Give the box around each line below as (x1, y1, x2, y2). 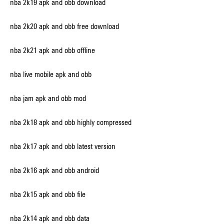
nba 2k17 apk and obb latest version (10, 141, 115, 151)
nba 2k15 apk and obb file (10, 189, 85, 199)
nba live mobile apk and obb (10, 69, 91, 79)
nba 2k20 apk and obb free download (10, 21, 119, 31)
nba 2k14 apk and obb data (10, 213, 89, 223)
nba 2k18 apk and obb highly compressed (10, 117, 131, 127)
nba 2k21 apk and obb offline (10, 45, 95, 55)
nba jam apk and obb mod (10, 93, 86, 103)
